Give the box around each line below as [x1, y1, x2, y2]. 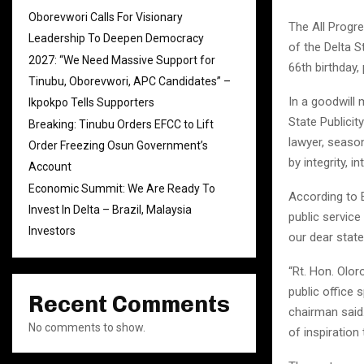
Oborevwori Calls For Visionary [28, 11, 183, 24]
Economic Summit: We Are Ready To [28, 182, 215, 195]
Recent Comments [28, 291, 230, 318]
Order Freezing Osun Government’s [28, 139, 208, 152]
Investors [28, 224, 76, 237]
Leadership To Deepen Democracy [28, 32, 204, 45]
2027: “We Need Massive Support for [28, 54, 215, 67]
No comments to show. [28, 321, 145, 334]
